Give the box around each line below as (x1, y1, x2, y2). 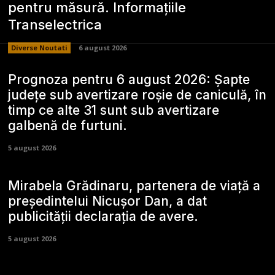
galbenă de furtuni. (8, 118, 128, 134)
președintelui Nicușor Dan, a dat (8, 193, 207, 209)
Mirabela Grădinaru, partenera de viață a (8, 178, 261, 194)
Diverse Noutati (11, 42, 68, 52)
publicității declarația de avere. (8, 209, 199, 225)
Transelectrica (8, 16, 103, 33)
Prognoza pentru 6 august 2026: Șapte (8, 72, 250, 88)
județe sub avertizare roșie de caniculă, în (8, 87, 267, 103)
